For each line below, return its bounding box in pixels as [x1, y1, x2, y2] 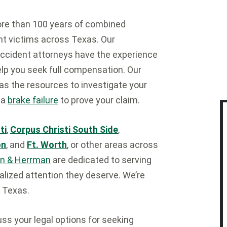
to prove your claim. [58, 95, 140, 105]
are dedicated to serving [51, 155, 152, 165]
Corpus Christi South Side [10, 124, 118, 135]
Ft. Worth [27, 139, 67, 150]
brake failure [8, 95, 58, 105]
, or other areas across [67, 139, 158, 150]
